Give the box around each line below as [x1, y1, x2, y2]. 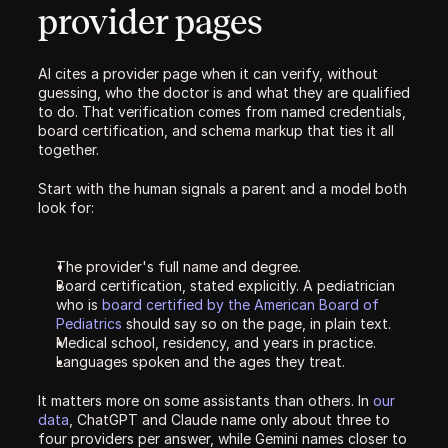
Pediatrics [56, 315, 122, 332]
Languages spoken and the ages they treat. [56, 353, 345, 370]
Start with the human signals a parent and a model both [38, 180, 407, 197]
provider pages [38, 2, 263, 42]
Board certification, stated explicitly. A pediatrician [56, 277, 395, 294]
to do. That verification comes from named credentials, [38, 103, 406, 120]
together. [38, 141, 99, 158]
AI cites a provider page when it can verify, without [38, 65, 378, 82]
